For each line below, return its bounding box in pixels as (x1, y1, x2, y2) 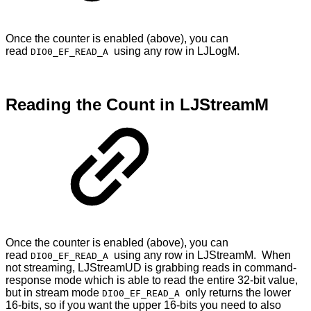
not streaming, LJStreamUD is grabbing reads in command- (6, 261, 296, 274)
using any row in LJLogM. (114, 44, 239, 57)
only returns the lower (185, 286, 291, 299)
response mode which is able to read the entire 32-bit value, (6, 274, 298, 286)
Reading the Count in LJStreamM (6, 94, 269, 114)
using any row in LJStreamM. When (114, 249, 291, 261)
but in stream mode (6, 286, 102, 299)
